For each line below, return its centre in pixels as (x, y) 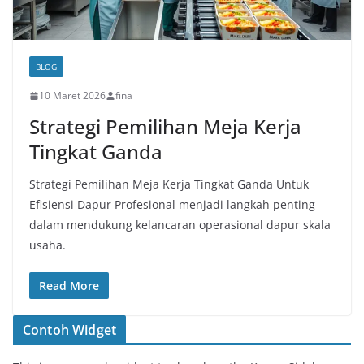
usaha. (48, 245)
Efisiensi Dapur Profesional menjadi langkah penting (172, 205)
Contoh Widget (70, 330)
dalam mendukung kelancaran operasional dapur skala (180, 225)
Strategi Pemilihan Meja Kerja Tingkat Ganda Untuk (169, 184)
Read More (69, 286)
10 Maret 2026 (72, 96)
